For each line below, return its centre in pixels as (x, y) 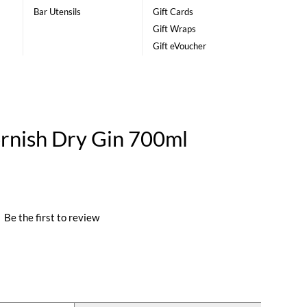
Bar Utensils (58, 12)
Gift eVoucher (179, 46)
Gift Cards (173, 12)
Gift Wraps (174, 29)
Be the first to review (52, 217)
